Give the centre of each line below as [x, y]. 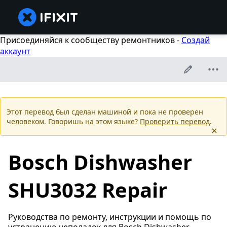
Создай [196, 40]
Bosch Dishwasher [100, 162]
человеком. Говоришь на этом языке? [73, 122]
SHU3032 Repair [88, 190]
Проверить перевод [175, 122]
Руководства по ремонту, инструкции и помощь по [110, 217]
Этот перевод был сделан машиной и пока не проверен [105, 112]
